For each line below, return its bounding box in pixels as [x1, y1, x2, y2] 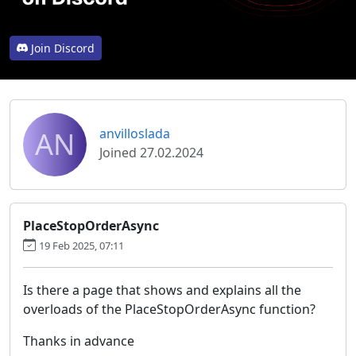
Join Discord [31, 40, 95, 56]
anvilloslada [99, 124, 170, 142]
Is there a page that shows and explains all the [23, 281, 301, 299]
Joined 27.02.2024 [99, 143, 203, 161]
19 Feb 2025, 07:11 [39, 238, 124, 253]
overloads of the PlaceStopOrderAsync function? [23, 300, 315, 318]
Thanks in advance [23, 331, 134, 350]
